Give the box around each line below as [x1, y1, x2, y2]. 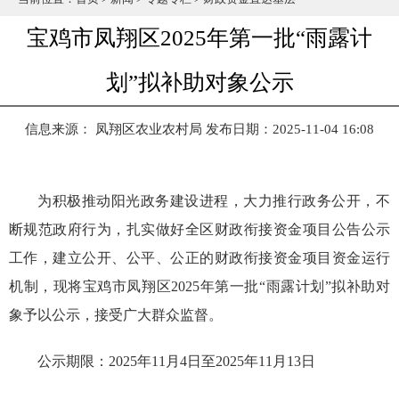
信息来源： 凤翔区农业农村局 [25, 122, 206, 136]
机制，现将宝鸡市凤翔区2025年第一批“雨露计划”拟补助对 [9, 279, 390, 294]
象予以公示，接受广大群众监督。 [9, 307, 230, 322]
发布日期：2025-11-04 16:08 [206, 122, 374, 136]
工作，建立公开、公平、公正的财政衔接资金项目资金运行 [9, 250, 390, 265]
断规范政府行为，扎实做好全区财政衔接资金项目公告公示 [9, 222, 390, 237]
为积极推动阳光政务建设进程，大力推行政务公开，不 [37, 193, 390, 208]
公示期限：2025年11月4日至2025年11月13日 [37, 354, 315, 369]
